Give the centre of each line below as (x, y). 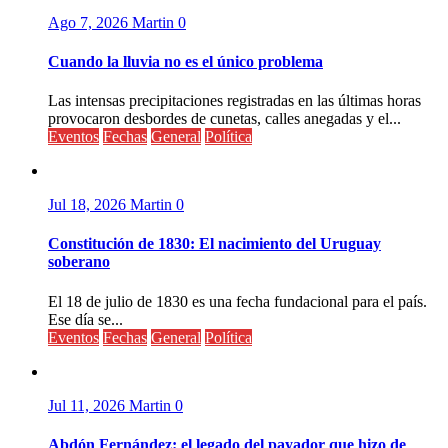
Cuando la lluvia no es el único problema (185, 61)
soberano (79, 262)
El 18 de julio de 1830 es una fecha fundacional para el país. (237, 301)
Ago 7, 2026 (90, 22)
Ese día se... (85, 319)
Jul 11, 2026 (88, 405)
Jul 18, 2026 (89, 205)
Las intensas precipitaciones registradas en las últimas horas (234, 101)
